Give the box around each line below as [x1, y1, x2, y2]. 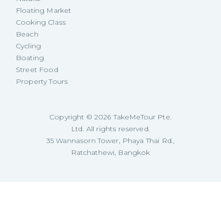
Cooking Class [16, 17, 66, 27]
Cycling [16, 41, 41, 50]
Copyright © [49, 112, 94, 121]
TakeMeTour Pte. [111, 112, 172, 121]
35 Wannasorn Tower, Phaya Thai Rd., [46, 136, 175, 145]
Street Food [16, 65, 58, 74]
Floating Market [16, 5, 72, 15]
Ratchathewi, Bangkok [71, 147, 150, 157]
